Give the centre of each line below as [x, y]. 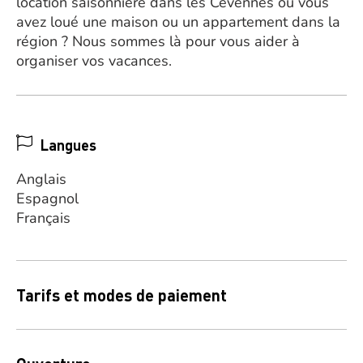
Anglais [41, 179]
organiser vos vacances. [94, 61]
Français [43, 218]
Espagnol [47, 199]
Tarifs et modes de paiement [122, 295]
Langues [68, 145]
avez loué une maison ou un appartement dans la [178, 22]
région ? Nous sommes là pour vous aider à [158, 41]
